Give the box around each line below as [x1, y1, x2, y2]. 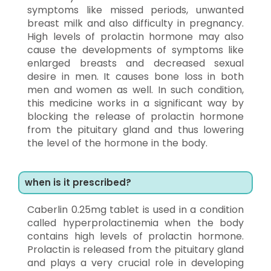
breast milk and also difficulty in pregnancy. [27, 16, 244, 30]
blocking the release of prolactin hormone [27, 109, 244, 123]
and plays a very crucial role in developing [27, 255, 244, 270]
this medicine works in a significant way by [27, 96, 244, 110]
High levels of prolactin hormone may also [27, 29, 244, 44]
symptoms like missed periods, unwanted [27, 2, 244, 17]
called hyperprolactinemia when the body [27, 215, 244, 230]
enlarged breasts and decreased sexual [27, 56, 244, 70]
